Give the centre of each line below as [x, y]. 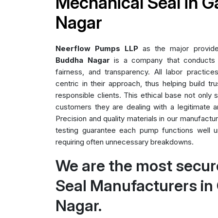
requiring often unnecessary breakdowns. [125, 142]
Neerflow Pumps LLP [97, 48]
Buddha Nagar [83, 60]
